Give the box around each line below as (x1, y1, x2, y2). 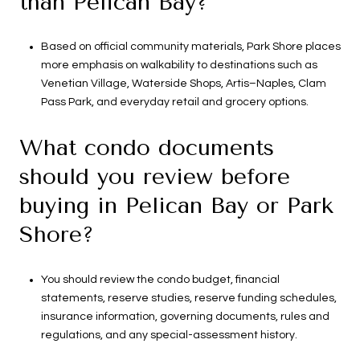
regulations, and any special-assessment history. (40, 329, 297, 341)
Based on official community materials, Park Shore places (40, 41, 341, 53)
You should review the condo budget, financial (40, 273, 280, 285)
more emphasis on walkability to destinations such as (40, 59, 317, 72)
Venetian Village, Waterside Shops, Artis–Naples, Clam (40, 78, 326, 90)
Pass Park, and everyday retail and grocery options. (40, 96, 309, 108)
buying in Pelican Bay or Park (19, 192, 333, 219)
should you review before (19, 163, 290, 190)
